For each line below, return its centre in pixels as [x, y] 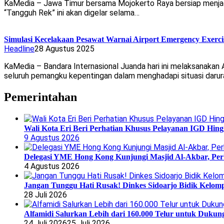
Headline [19, 49]
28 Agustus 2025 [64, 49]
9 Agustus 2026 [52, 138]
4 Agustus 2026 [52, 166]
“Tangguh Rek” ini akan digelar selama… [72, 13]
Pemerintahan [40, 97]
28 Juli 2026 [45, 195]
